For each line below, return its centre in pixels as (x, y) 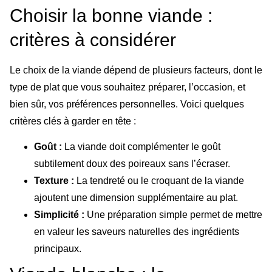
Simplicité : (59, 215)
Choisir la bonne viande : (111, 15)
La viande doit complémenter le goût (141, 147)
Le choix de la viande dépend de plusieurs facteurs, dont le (136, 70)
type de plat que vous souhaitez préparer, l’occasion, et (127, 87)
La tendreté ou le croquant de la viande (159, 181)
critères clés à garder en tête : (73, 121)
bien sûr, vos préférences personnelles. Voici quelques (127, 104)
